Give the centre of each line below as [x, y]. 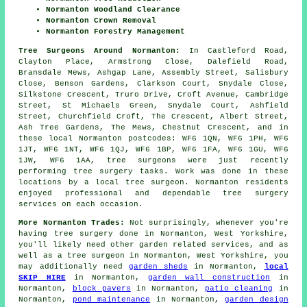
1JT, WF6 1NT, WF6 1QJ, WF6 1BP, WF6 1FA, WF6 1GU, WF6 [153, 149]
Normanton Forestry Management [116, 31]
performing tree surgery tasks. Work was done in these [153, 171]
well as [38, 255]
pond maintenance [111, 299]
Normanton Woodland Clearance [113, 9]
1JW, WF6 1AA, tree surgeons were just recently [153, 160]
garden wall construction [209, 277]
